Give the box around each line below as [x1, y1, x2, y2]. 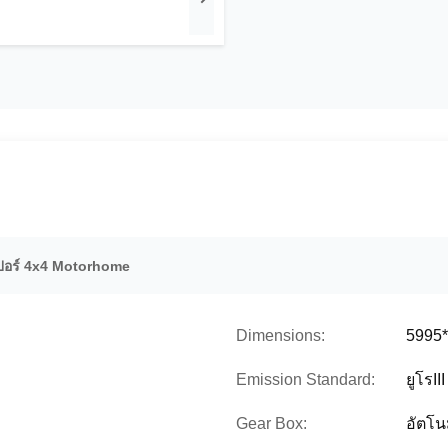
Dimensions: [236, 327, 325, 344]
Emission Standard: [236, 371, 375, 388]
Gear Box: [236, 415, 307, 432]
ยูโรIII [406, 371, 445, 388]
